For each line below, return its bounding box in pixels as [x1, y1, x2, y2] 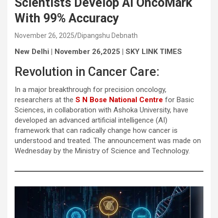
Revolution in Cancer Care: [15, 64, 160, 79]
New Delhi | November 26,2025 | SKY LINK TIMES [15, 47, 182, 56]
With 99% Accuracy [15, 11, 119, 25]
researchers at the [15, 95, 75, 104]
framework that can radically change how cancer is [15, 126, 178, 135]
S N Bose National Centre [75, 95, 163, 104]
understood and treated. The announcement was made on [15, 136, 201, 145]
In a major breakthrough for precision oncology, [15, 85, 166, 94]
